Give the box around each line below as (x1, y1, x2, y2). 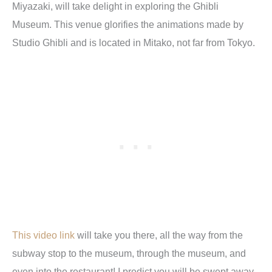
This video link (12, 229, 75, 240)
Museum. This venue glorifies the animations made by (12, 19, 243, 30)
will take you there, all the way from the (75, 229, 243, 240)
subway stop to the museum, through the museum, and (12, 247, 246, 259)
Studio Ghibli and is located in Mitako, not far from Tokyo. (12, 37, 255, 49)
